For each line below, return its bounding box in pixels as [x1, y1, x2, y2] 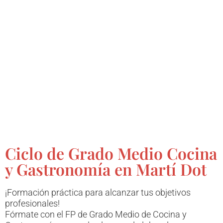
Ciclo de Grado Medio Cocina [5, 142, 217, 164]
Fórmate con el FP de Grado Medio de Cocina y [5, 209, 187, 220]
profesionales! [5, 198, 60, 209]
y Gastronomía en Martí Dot [5, 158, 207, 180]
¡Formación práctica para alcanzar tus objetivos [5, 187, 191, 198]
